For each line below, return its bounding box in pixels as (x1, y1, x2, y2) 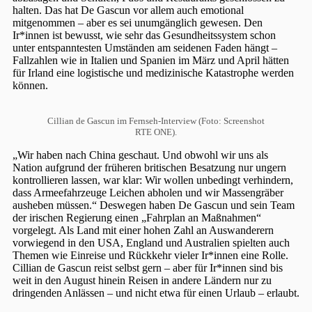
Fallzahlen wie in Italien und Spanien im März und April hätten (13, 54, 289, 67)
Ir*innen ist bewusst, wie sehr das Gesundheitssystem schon (13, 29, 276, 42)
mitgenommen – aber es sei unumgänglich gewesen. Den (13, 17, 263, 29)
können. (13, 79, 48, 92)
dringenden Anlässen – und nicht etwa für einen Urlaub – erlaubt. (13, 287, 299, 299)
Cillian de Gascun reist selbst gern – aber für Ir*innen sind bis (13, 262, 283, 274)
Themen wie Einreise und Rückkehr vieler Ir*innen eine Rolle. (13, 249, 288, 262)
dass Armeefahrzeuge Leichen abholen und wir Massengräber (13, 187, 283, 199)
